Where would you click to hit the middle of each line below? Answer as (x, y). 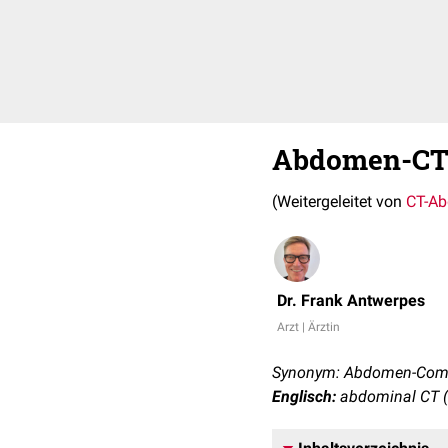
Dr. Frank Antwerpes (351, 300)
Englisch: (304, 396)
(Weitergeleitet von (339, 201)
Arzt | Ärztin (308, 327)
